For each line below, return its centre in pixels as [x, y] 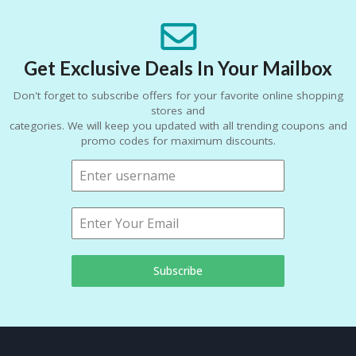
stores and [178, 111]
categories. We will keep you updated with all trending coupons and [178, 126]
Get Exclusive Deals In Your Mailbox [178, 68]
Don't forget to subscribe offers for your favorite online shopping [178, 96]
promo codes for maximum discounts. [178, 141]
